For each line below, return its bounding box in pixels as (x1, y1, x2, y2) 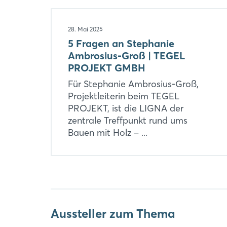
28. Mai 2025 (68, 25, 103, 33)
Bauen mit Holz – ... (68, 126, 147, 138)
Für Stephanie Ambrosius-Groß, (68, 78, 199, 90)
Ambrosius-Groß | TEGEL (68, 49, 185, 62)
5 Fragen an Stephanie (68, 36, 174, 50)
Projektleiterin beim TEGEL (68, 90, 179, 102)
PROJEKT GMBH (68, 61, 145, 74)
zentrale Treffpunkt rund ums (68, 114, 187, 126)
